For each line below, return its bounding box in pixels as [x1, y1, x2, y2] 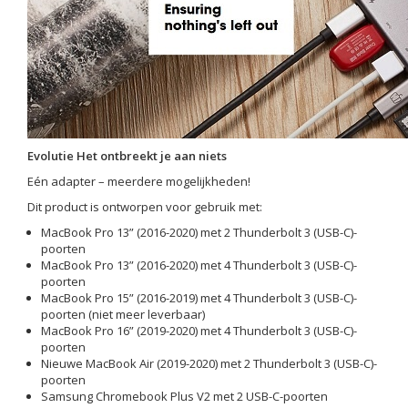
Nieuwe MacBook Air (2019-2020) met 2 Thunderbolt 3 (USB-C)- [41, 355, 377, 372]
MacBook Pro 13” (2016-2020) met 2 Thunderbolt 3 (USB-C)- [41, 224, 357, 240]
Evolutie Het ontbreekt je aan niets [27, 148, 227, 164]
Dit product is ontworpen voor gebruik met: [27, 199, 262, 215]
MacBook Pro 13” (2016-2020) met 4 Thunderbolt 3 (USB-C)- [41, 257, 357, 273]
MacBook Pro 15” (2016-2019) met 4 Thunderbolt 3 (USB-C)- [41, 290, 357, 306]
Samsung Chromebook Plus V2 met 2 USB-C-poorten [41, 388, 328, 404]
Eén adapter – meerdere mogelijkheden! [27, 173, 250, 189]
